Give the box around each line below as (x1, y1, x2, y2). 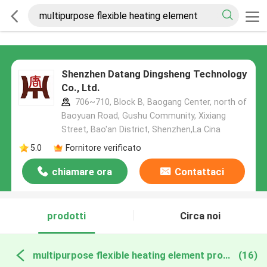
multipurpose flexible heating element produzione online (222, 249, 230, 261)
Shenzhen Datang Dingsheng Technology (61, 68, 247, 80)
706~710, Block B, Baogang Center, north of (72, 97, 247, 107)
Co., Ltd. (61, 82, 100, 94)
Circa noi (180, 210, 221, 222)
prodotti (47, 210, 86, 222)
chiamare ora (52, 166, 113, 178)
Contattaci (174, 166, 224, 178)
